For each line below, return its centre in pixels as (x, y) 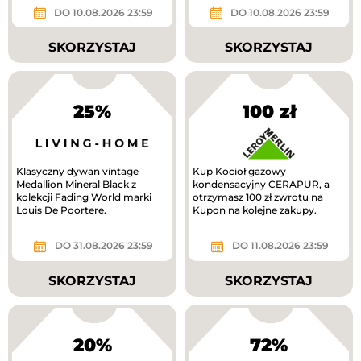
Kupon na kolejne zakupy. (255, 210)
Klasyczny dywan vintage (77, 172)
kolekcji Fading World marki (84, 197)
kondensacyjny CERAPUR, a (261, 185)
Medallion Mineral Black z (76, 185)
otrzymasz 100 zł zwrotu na (258, 197)
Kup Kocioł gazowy (239, 172)
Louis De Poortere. (61, 210)
